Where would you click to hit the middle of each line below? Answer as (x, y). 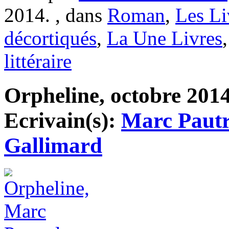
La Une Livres (165, 38)
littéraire (38, 61)
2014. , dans (56, 15)
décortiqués (50, 38)
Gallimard (53, 146)
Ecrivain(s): (63, 121)
